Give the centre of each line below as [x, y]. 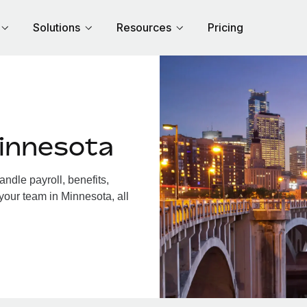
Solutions [57, 27]
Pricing [225, 27]
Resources [144, 27]
